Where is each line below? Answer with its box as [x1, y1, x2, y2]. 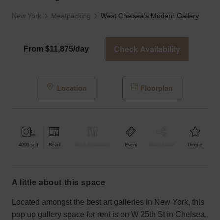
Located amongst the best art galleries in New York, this [12, 197, 204, 206]
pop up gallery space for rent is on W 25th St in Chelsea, [12, 210, 207, 219]
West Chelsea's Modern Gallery [101, 12, 199, 20]
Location [57, 83, 87, 93]
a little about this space [17, 178, 106, 187]
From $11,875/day [24, 44, 89, 53]
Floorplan [140, 83, 173, 93]
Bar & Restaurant [74, 142, 110, 148]
